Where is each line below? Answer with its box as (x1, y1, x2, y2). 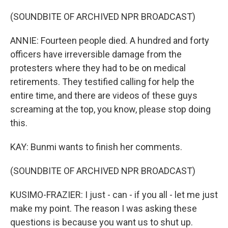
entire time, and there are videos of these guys (10, 90, 197, 101)
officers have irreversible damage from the (10, 49, 182, 60)
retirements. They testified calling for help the (10, 76, 194, 87)
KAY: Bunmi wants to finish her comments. (10, 141, 182, 152)
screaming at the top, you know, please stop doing (10, 104, 211, 115)
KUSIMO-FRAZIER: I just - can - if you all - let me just (10, 189, 218, 200)
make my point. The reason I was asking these (10, 203, 197, 214)
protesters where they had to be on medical (10, 63, 186, 73)
